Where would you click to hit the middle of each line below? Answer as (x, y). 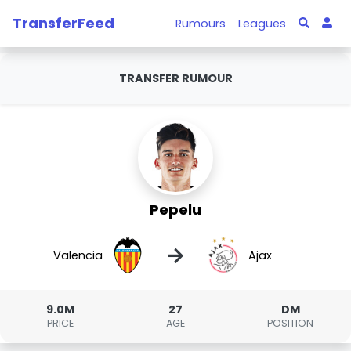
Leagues (262, 23)
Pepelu (175, 210)
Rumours (201, 23)
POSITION (291, 323)
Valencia (78, 255)
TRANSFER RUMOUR (175, 78)
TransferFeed (63, 23)
